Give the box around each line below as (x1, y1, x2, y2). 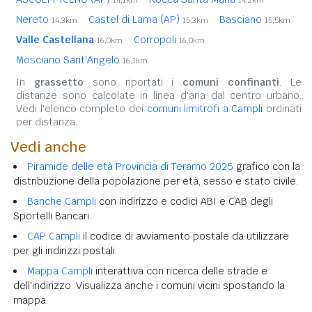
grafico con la (233, 160, 300, 173)
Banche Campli (27, 195, 96, 208)
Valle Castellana (16, 33, 94, 47)
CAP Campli (27, 230, 80, 243)
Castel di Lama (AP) (88, 13, 182, 26)
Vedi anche (10, 138, 86, 157)
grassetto (33, 76, 84, 89)
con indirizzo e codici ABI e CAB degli (96, 195, 273, 208)
